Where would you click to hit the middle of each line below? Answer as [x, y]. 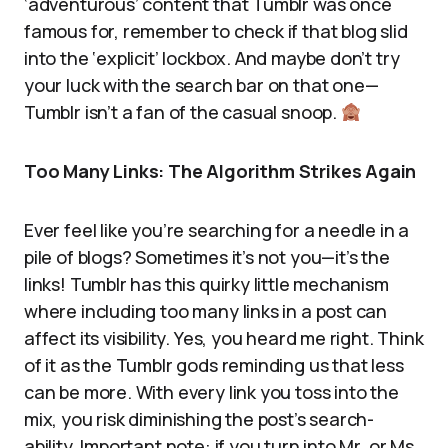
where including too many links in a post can [206, 311]
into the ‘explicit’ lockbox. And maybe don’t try [212, 58]
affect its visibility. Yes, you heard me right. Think [224, 338]
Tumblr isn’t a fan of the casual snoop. [182, 112]
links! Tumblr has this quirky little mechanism [206, 284]
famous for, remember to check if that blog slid [216, 31]
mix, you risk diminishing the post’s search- [199, 419]
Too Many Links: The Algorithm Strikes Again [220, 171]
